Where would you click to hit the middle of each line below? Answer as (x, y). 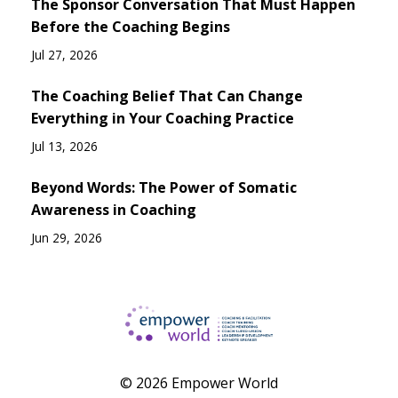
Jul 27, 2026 (64, 54)
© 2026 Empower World (199, 382)
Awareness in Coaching (114, 209)
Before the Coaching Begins (131, 26)
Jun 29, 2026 (67, 237)
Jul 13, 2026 (64, 146)
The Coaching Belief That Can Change (167, 96)
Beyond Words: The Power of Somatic (164, 187)
